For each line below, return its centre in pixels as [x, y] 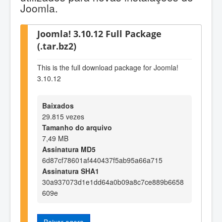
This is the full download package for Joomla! [108, 68]
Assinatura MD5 [69, 149]
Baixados [58, 105]
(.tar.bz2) [57, 46]
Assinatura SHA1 [71, 171]
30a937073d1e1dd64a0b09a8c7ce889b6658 [113, 182]
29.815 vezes [63, 116]
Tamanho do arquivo [77, 127]
